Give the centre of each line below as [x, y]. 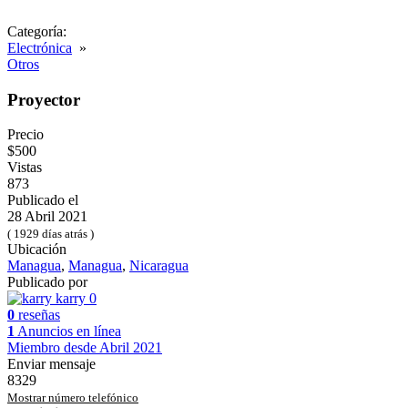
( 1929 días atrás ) [51, 234]
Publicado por [47, 282]
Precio [25, 135]
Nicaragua [159, 266]
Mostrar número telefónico [73, 398]
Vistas [28, 168]
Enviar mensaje [51, 364]
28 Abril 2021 [47, 217]
